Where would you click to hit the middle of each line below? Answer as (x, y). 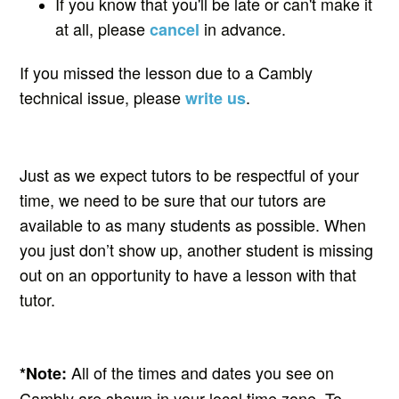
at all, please (103, 29)
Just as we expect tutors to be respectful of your (190, 175)
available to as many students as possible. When (193, 225)
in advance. (243, 29)
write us (216, 98)
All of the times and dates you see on (201, 373)
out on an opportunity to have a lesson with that (188, 275)
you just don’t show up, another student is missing (197, 250)
